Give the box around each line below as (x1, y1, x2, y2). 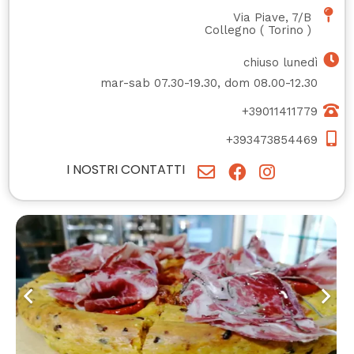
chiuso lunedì (243, 55, 318, 70)
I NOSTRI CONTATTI (66, 160, 185, 179)
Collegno (205, 23, 256, 38)
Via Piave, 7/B (233, 10, 311, 25)
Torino (268, 23, 303, 38)
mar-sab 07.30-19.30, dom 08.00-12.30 (100, 76, 318, 91)
